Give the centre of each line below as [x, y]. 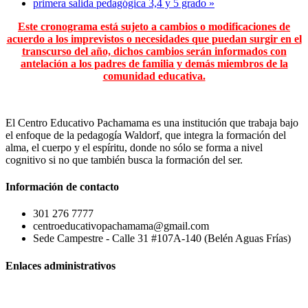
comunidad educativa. [154, 76]
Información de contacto [62, 187]
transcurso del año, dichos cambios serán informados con [154, 51]
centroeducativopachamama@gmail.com [121, 226]
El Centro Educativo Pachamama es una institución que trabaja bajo [152, 122]
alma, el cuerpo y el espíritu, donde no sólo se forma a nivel [134, 147]
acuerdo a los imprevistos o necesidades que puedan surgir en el [154, 38]
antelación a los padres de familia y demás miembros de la [154, 63]
